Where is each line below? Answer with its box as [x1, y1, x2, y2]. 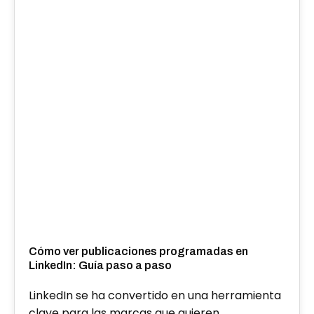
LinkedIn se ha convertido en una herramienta [29, 287, 281, 303]
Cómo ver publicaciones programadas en [29, 245, 248, 257]
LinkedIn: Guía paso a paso [29, 259, 172, 271]
